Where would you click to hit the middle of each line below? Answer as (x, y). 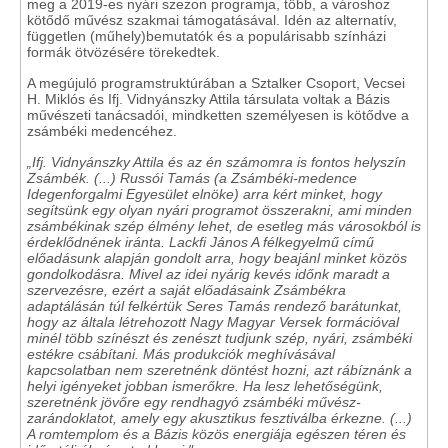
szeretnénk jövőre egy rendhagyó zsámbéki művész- (194, 402)
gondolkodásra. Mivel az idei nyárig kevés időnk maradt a (208, 274)
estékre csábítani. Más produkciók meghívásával (181, 354)
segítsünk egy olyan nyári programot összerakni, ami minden (219, 210)
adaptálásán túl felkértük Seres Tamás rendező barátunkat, (214, 306)
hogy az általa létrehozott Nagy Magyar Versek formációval (213, 322)
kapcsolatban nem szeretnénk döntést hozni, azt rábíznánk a (219, 370)
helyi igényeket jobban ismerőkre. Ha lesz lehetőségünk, (205, 386)
